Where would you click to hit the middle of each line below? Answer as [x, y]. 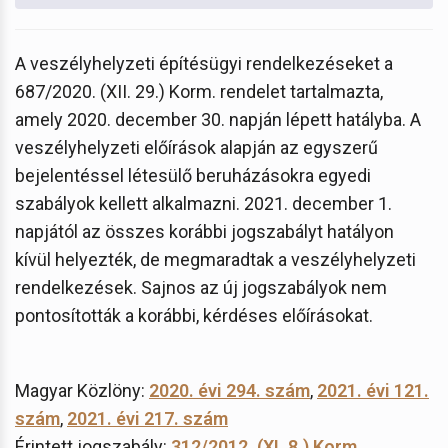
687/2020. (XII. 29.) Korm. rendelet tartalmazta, [199, 91]
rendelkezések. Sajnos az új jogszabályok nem [201, 287]
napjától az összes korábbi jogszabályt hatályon [204, 231]
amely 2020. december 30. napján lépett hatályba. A [218, 119]
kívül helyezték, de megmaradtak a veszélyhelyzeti [215, 259]
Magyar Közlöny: [82, 390]
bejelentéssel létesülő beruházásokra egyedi [193, 175]
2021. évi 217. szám [147, 418]
